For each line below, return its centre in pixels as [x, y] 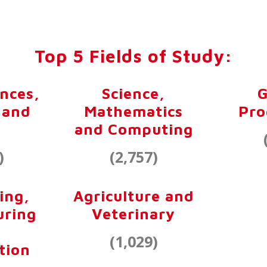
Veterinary [133, 213]
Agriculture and [133, 195]
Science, [133, 93]
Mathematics [133, 111]
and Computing [133, 129]
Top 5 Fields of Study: [133, 55]
